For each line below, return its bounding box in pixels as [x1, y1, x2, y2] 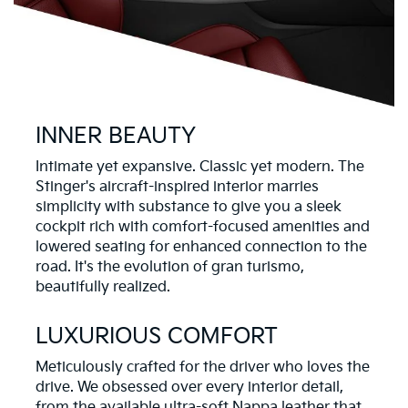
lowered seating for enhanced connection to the [36, 238, 367, 256]
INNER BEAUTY [36, 122, 196, 149]
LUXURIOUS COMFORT [36, 322, 278, 350]
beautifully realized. [36, 278, 170, 296]
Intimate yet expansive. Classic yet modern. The [36, 158, 364, 176]
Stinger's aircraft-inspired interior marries [36, 178, 319, 196]
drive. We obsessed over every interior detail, [36, 378, 343, 396]
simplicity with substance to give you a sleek [36, 198, 342, 216]
